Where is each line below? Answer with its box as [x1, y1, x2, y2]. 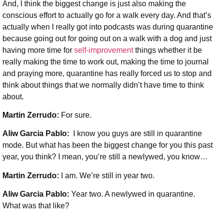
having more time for [2, 46, 74, 54]
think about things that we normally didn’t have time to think [2, 80, 204, 89]
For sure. [61, 110, 92, 119]
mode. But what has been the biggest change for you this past [2, 141, 213, 150]
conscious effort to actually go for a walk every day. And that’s [2, 11, 211, 19]
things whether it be [133, 46, 202, 54]
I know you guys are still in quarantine [71, 129, 202, 138]
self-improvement [74, 46, 133, 54]
